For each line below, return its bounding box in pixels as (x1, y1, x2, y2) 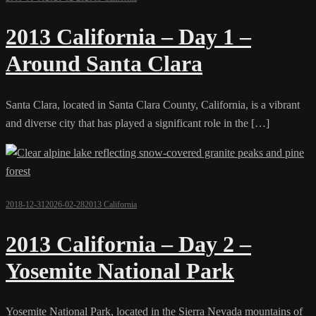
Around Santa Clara (6, 51, 202, 77)
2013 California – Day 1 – (6, 24, 251, 50)
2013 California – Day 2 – (6, 231, 251, 257)
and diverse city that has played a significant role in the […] (6, 116, 269, 129)
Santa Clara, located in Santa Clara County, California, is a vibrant (6, 98, 300, 111)
